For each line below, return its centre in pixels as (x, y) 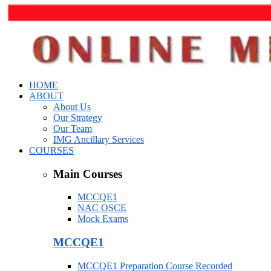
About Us (72, 107)
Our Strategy (78, 118)
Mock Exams (103, 219)
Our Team (73, 129)
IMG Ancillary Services (99, 139)
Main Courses (88, 174)
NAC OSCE (102, 208)
